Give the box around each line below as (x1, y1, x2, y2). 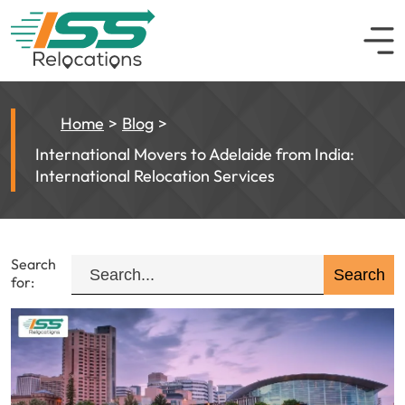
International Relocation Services (35, 165, 275, 186)
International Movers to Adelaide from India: (35, 144, 354, 165)
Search (11, 255, 56, 273)
